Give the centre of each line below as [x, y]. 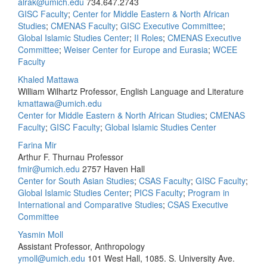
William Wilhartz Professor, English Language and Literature [131, 91]
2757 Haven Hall [114, 169]
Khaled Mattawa [48, 79]
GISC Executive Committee [172, 26]
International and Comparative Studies [90, 204]
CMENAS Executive [204, 38]
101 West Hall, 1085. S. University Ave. [161, 258]
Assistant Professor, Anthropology [81, 246]
